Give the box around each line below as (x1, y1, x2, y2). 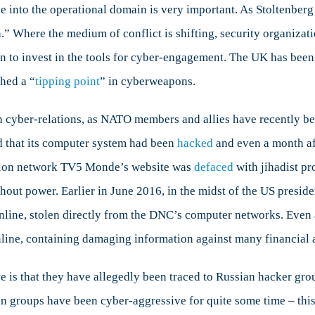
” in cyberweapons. (100, 75, 195, 89)
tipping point (35, 75, 100, 89)
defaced (194, 160, 233, 174)
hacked (177, 136, 213, 150)
